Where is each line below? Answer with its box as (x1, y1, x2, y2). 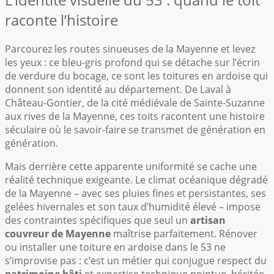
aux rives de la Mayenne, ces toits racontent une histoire (5, 109, 265, 123)
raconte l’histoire (5, 9, 118, 30)
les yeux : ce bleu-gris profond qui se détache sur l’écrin (5, 55, 260, 69)
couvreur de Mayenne (5, 226, 111, 240)
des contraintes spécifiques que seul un (5, 213, 190, 227)
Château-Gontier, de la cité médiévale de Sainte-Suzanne (5, 95, 265, 109)
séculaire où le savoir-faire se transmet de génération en (5, 122, 265, 136)
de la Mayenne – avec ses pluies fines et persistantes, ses (5, 186, 266, 200)
